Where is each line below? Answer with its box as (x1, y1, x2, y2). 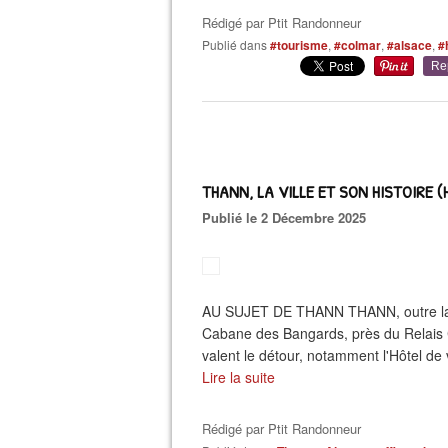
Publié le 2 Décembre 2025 (211, 208, 366, 227)
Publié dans (210, 36, 267, 53)
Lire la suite (202, 367, 275, 387)
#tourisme (270, 36, 328, 54)
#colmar (334, 36, 381, 54)
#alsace (387, 36, 432, 54)
